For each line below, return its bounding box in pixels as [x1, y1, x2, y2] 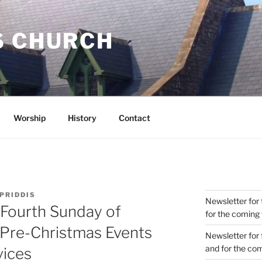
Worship [13, 112, 46, 123]
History [67, 112, 96, 123]
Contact [118, 112, 150, 123]
